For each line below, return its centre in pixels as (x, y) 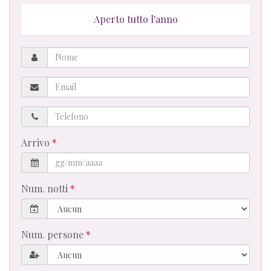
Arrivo (37, 142)
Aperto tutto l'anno (135, 19)
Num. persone (54, 234)
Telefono (40, 112)
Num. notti (46, 188)
